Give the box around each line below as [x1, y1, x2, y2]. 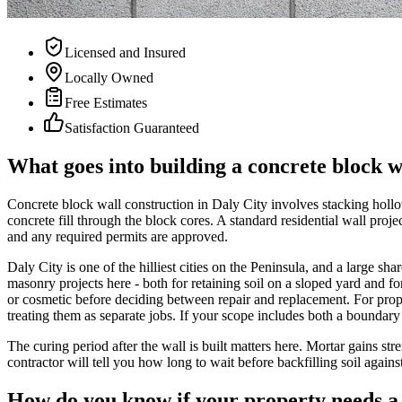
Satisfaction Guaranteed [65, 119, 199, 135]
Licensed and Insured [65, 44, 186, 60]
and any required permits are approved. [7, 228, 228, 244]
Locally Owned [65, 69, 153, 85]
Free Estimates [65, 94, 147, 110]
